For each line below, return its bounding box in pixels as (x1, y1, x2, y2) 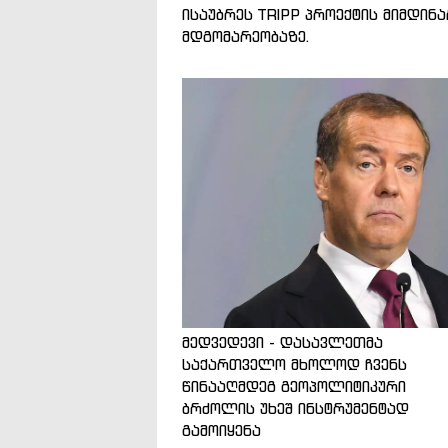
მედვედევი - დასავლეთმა (182, 332, 383, 352)
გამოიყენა (182, 420, 261, 440)
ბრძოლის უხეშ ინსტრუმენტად (182, 398, 409, 418)
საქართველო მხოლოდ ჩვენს (182, 354, 407, 374)
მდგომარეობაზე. (182, 26, 311, 46)
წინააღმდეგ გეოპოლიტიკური (182, 376, 406, 396)
